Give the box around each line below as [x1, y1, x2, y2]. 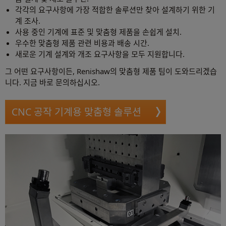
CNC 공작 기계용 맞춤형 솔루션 [12, 105, 141, 119]
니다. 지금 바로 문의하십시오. [5, 77, 100, 88]
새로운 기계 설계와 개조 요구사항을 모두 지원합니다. [15, 49, 185, 60]
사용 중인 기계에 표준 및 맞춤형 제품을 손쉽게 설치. [15, 27, 182, 37]
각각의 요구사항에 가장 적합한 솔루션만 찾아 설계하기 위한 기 [15, 5, 215, 15]
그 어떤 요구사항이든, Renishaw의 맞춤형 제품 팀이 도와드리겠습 [5, 66, 217, 77]
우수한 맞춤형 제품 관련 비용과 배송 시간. [15, 38, 149, 48]
